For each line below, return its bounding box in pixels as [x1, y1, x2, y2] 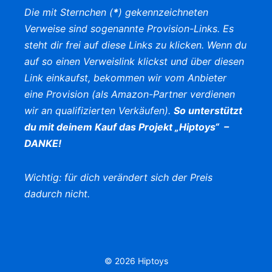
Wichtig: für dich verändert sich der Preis [24, 171, 212, 183]
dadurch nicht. [24, 187, 90, 200]
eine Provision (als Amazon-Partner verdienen [24, 88, 235, 101]
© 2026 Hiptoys [104, 256, 168, 267]
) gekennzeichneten [118, 6, 208, 19]
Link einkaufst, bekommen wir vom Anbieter [24, 72, 226, 84]
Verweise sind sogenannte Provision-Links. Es [24, 22, 234, 35]
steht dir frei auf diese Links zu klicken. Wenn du [24, 39, 246, 52]
